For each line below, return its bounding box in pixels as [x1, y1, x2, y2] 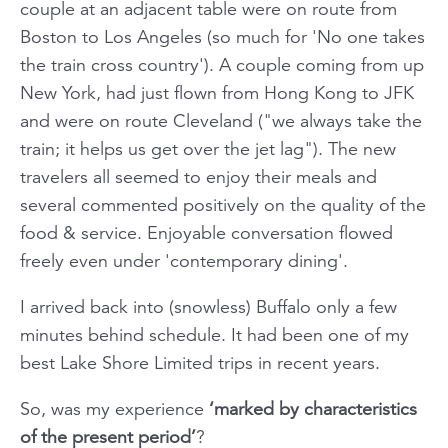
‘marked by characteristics [209, 398, 417, 421]
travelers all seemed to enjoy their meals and [20, 166, 377, 189]
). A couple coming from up [204, 54, 424, 77]
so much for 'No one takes [212, 26, 425, 49]
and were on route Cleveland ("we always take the [20, 110, 422, 133]
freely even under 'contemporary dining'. [20, 250, 348, 273]
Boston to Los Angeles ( [20, 26, 212, 49]
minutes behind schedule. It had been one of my [20, 324, 409, 347]
